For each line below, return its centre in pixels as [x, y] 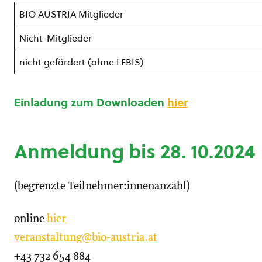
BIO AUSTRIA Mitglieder [71, 14]
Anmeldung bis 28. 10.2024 [135, 152]
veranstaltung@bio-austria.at [86, 238]
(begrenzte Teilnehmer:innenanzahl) [102, 187]
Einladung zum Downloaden [91, 103]
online [30, 219]
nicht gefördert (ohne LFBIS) [82, 62]
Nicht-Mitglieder [56, 38]
